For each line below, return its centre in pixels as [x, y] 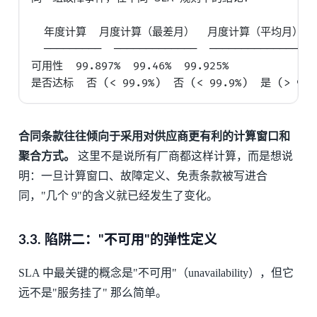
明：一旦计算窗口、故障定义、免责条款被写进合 [143, 176]
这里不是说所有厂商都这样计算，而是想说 [184, 156]
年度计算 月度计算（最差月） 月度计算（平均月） [167, 33]
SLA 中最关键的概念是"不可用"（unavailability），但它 [156, 273]
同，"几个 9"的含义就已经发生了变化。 [118, 196]
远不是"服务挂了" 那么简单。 [92, 293]
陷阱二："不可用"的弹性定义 [129, 241]
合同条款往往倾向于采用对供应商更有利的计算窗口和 [154, 137]
